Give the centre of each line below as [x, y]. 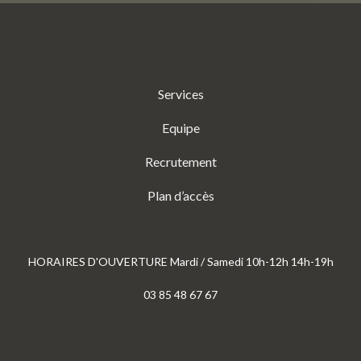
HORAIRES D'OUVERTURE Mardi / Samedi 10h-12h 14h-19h [180, 261]
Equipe [180, 128]
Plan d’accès [180, 195]
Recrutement [180, 162]
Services [180, 94]
